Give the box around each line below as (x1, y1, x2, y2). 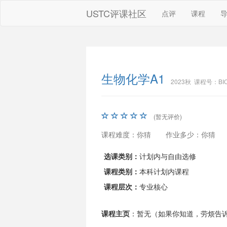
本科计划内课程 (139, 166, 189, 176)
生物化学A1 (101, 69, 165, 87)
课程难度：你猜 (101, 129, 151, 139)
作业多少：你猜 (165, 129, 215, 139)
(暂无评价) (153, 112, 182, 121)
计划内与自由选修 (139, 151, 196, 161)
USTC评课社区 (86, 7, 147, 20)
